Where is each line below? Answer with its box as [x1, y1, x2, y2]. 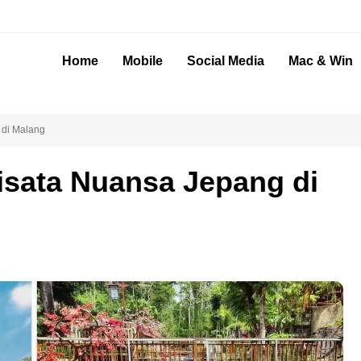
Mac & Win [288, 54, 353, 68]
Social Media [187, 54, 264, 68]
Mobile [122, 54, 163, 68]
